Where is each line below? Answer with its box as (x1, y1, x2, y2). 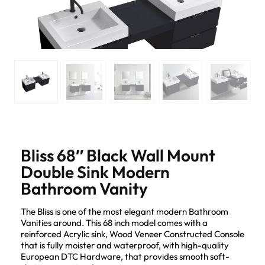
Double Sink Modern (21, 161, 170, 183)
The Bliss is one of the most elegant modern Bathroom (21, 206, 228, 218)
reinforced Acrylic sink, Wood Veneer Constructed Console (21, 228, 244, 240)
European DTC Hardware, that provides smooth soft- (21, 251, 230, 263)
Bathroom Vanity (21, 178, 148, 199)
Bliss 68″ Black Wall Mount (21, 145, 215, 166)
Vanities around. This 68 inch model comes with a (21, 217, 208, 229)
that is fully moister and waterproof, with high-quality (21, 240, 229, 251)
